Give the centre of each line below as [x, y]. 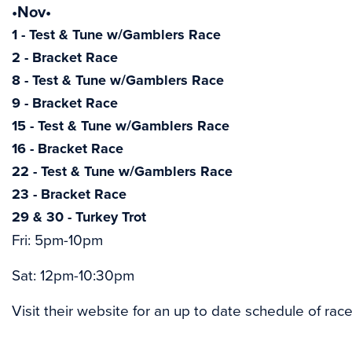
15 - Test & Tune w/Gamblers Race [121, 125]
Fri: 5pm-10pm [59, 240]
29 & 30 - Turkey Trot [79, 216]
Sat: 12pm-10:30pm [75, 275]
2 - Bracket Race [65, 57]
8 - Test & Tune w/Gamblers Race [118, 80]
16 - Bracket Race [68, 148]
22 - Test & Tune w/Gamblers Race [122, 171]
